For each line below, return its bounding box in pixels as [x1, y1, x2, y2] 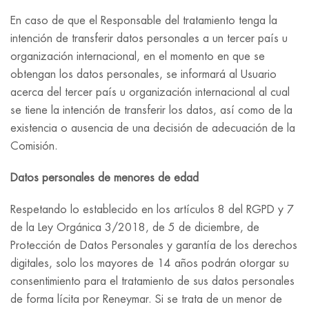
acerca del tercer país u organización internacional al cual [10, 87, 290, 98]
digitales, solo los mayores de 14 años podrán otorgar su [10, 258, 289, 269]
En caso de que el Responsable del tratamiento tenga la [10, 15, 277, 26]
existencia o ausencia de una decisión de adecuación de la [10, 123, 295, 134]
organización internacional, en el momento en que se [10, 51, 265, 62]
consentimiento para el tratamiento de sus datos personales [10, 276, 295, 287]
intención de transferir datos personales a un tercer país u [10, 33, 288, 44]
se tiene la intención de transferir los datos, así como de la [10, 105, 292, 116]
